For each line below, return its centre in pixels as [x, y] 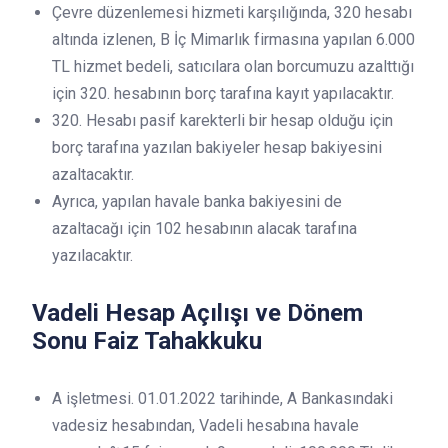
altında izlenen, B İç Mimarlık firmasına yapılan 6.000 [233, 39]
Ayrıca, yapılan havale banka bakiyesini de [197, 201]
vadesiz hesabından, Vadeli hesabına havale [205, 425]
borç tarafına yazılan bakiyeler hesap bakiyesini [217, 147]
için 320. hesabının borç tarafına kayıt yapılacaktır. [223, 93]
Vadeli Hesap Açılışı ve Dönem [197, 313]
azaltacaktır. [93, 174]
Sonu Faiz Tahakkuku [147, 341]
